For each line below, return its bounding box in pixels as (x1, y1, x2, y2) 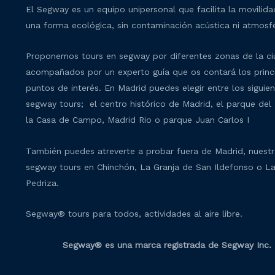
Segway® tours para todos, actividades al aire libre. (26, 209, 242, 219)
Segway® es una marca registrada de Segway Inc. (63, 239, 271, 250)
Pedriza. (26, 177, 59, 188)
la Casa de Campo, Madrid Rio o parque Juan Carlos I (26, 115, 249, 125)
